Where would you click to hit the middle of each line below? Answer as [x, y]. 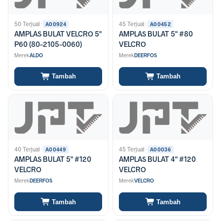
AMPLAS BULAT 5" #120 [53, 160]
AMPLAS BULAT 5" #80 [156, 34]
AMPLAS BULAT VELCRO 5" [58, 34]
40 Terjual [27, 150]
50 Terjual [27, 24]
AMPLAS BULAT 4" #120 [157, 160]
